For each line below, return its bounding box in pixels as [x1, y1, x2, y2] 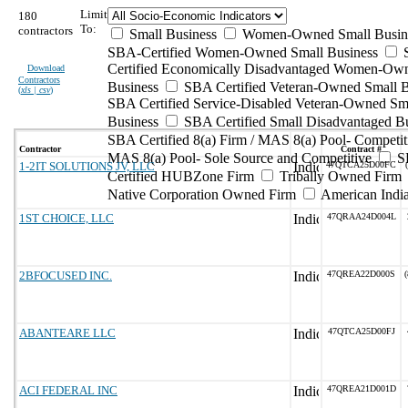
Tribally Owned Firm [276, 168, 402, 184]
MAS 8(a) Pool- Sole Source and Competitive [107, 150, 372, 166]
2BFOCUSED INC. [19, 269, 112, 282]
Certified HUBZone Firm [107, 168, 254, 184]
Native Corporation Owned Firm [107, 187, 296, 202]
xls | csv [21, 85, 50, 95]
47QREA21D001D [326, 383, 396, 393]
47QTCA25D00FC [326, 159, 396, 169]
